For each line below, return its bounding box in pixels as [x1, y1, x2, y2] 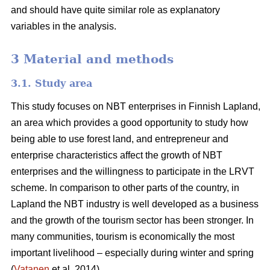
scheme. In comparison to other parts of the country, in [11, 183, 239, 193]
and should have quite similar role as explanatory [11, 4, 220, 15]
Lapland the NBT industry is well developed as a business [11, 199, 259, 210]
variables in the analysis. [11, 20, 116, 31]
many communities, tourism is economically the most [11, 231, 234, 242]
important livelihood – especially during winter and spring [11, 248, 254, 259]
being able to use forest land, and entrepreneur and [11, 134, 228, 145]
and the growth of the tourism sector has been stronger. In [11, 215, 254, 226]
